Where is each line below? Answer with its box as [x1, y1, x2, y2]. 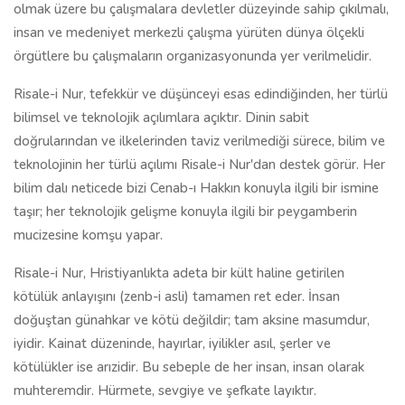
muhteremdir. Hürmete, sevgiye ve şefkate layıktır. [14, 381, 316, 400]
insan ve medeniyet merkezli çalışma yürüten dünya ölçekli [14, 24, 364, 42]
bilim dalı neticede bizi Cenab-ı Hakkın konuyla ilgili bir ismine [14, 179, 379, 197]
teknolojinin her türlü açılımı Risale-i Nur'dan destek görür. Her [14, 155, 385, 174]
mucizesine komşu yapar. [14, 226, 163, 244]
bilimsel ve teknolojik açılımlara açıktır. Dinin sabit [14, 108, 309, 127]
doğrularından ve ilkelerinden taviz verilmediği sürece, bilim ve [14, 132, 385, 150]
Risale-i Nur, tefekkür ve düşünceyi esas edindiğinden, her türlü [14, 85, 388, 103]
